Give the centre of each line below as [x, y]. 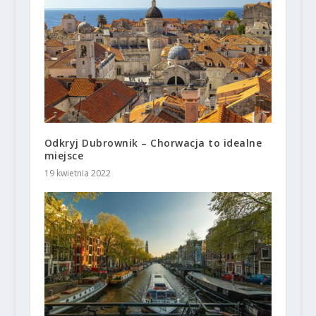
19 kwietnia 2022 [77, 173]
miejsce [64, 155]
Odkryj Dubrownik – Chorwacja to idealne [153, 142]
